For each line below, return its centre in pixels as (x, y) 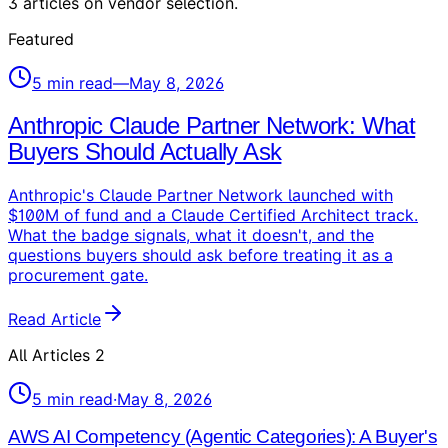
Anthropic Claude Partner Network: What (212, 125)
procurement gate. (78, 274)
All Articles (49, 354)
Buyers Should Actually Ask (145, 151)
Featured (41, 38)
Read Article (54, 318)
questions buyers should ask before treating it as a (200, 254)
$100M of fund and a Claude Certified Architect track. (213, 214)
